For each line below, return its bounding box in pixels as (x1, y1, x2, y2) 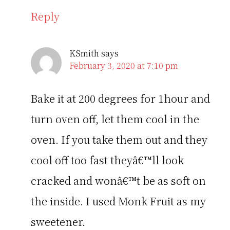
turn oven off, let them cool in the (31, 111, 199, 126)
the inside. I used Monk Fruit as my (31, 193, 206, 208)
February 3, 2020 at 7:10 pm (69, 59, 178, 71)
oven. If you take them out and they (31, 131, 207, 147)
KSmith (69, 47, 99, 59)
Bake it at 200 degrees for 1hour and (31, 90, 210, 106)
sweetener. (31, 214, 85, 229)
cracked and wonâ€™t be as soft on (31, 172, 206, 188)
